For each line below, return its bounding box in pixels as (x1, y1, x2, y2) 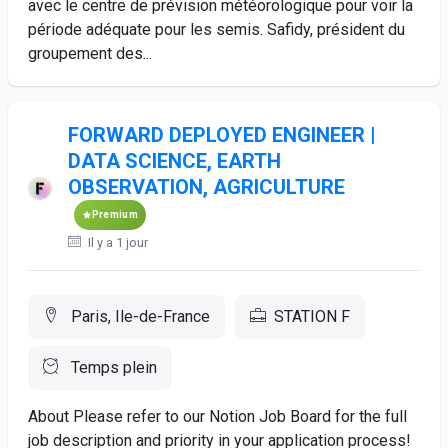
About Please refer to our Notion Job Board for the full (28, 407, 407, 426)
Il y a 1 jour (84, 235, 148, 250)
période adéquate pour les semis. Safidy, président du (28, 20, 405, 39)
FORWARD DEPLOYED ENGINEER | (67, 123, 376, 147)
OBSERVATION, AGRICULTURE (67, 175, 345, 199)
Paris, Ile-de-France (67, 307, 210, 326)
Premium (91, 209, 138, 220)
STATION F (274, 307, 350, 326)
